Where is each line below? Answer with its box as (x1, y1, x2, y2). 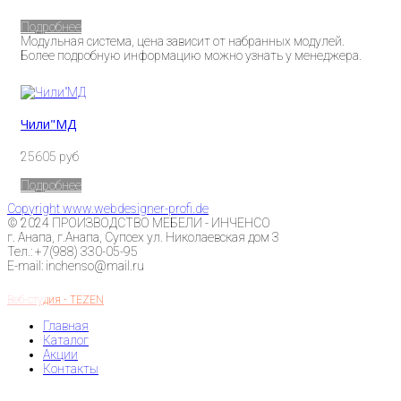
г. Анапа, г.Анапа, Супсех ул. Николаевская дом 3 (7, 229, 279, 244)
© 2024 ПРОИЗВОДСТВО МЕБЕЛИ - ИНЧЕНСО (7, 215, 270, 230)
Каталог (43, 332, 89, 347)
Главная (43, 318, 89, 333)
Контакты (43, 361, 98, 376)
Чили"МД (21, 115, 76, 133)
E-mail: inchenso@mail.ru (7, 258, 144, 273)
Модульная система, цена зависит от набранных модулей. (21, 33, 345, 48)
